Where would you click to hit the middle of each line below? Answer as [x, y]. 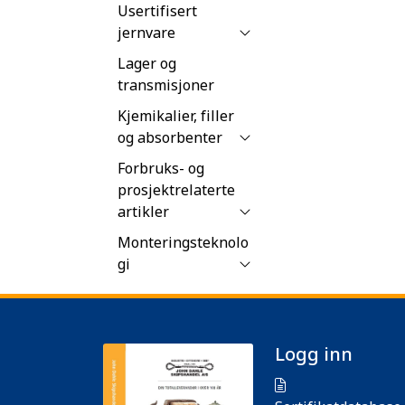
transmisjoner [166, 85]
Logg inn [314, 354]
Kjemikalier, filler [176, 115]
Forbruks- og [161, 168]
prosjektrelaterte [176, 189]
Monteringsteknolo [183, 242]
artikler [143, 211]
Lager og [147, 63]
